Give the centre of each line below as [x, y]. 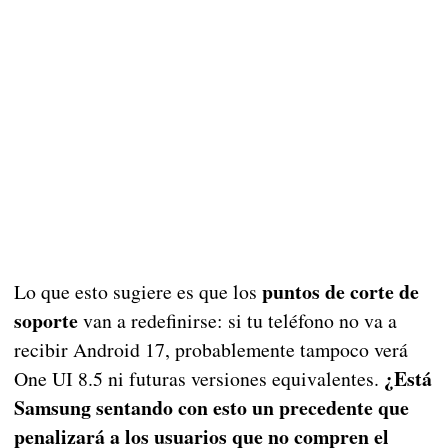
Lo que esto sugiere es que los [137, 291]
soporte [45, 320]
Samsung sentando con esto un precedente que [211, 407]
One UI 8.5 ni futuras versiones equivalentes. [198, 378]
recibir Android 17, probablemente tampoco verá [210, 349]
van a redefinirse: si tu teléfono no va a [237, 320]
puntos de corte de [340, 291]
